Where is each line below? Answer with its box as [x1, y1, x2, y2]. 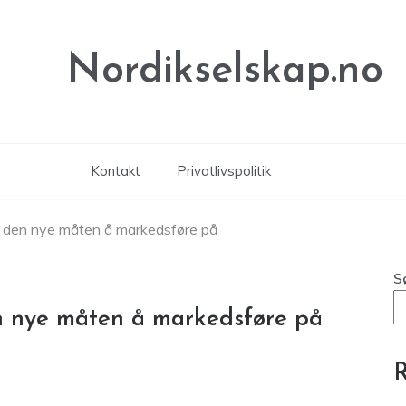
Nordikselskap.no [67, 51, 383, 92]
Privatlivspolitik [176, 162, 271, 179]
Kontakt [90, 162, 140, 179]
